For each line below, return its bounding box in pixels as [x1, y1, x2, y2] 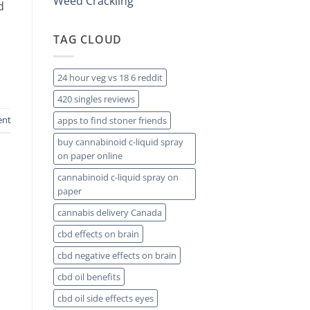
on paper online [57, 149, 122, 163]
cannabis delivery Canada [57, 206, 162, 219]
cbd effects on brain [57, 228, 139, 241]
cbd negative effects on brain [57, 249, 176, 262]
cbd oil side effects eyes [57, 292, 154, 305]
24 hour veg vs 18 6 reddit [57, 71, 163, 84]
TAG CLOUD [53, 31, 122, 47]
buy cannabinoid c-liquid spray [57, 136, 183, 149]
